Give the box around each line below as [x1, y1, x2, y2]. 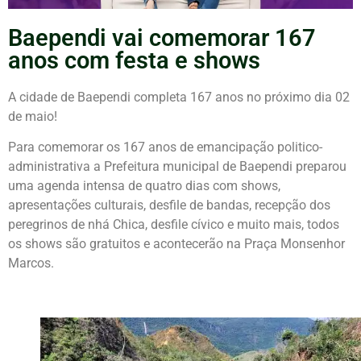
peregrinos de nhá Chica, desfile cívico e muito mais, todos [8, 217, 339, 233]
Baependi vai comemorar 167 [8, 23, 316, 52]
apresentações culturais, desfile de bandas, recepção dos [8, 197, 330, 214]
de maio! [8, 108, 57, 124]
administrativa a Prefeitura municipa [8, 159, 216, 175]
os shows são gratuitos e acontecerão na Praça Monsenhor [8, 236, 345, 252]
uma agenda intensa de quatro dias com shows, [8, 178, 280, 194]
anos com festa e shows [8, 46, 260, 74]
